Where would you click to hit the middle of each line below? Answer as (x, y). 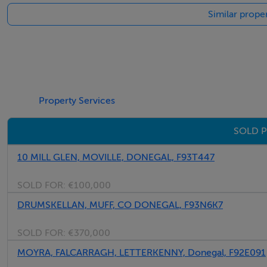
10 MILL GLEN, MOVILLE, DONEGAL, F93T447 (116, 157)
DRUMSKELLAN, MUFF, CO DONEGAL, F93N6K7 (120, 205)
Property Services (77, 101)
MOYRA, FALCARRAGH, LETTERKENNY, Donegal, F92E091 (142, 253)
